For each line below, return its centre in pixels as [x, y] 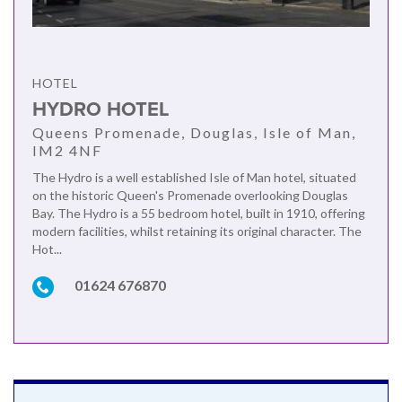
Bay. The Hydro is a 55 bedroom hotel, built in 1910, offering [199, 213]
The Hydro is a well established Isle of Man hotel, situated [194, 177]
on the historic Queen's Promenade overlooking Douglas [190, 195]
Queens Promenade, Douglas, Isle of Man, [194, 132]
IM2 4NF [67, 150]
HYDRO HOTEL [101, 109]
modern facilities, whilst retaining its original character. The [197, 231]
